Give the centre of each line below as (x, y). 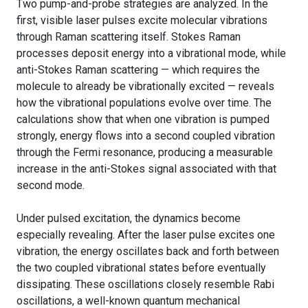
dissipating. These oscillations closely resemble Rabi (145, 284)
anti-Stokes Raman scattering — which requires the (138, 69)
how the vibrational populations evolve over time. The (144, 102)
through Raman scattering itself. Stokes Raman (129, 36)
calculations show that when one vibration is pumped (143, 119)
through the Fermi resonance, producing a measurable (145, 152)
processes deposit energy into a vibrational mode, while (151, 53)
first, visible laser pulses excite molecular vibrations (142, 20)
